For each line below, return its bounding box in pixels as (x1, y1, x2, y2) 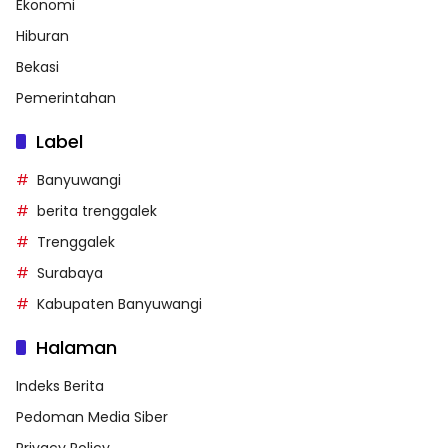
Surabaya (37, 262, 103, 283)
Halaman (36, 334, 117, 360)
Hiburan (16, 25, 69, 46)
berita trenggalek (37, 200, 157, 221)
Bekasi (16, 56, 59, 77)
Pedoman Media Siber (16, 406, 168, 427)
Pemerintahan (16, 87, 116, 108)
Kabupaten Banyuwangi (37, 293, 202, 314)
